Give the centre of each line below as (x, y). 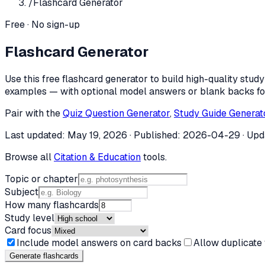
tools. (155, 157)
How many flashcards (52, 205)
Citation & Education (97, 157)
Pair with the (33, 113)
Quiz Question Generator (116, 113)
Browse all (28, 157)
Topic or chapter (41, 179)
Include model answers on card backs (99, 243)
